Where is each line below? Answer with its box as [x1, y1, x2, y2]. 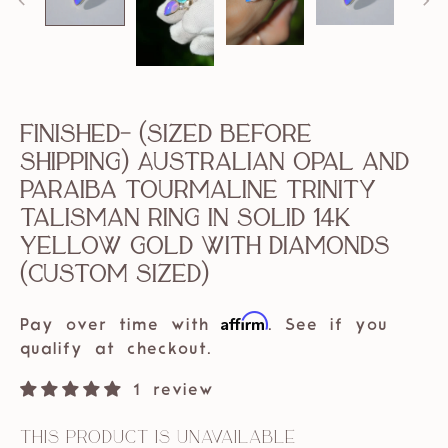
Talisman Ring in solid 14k [20, 202, 350, 234]
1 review [133, 383, 214, 400]
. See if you [268, 318, 388, 335]
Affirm [221, 311, 268, 332]
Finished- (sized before [20, 118, 312, 150]
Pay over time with [20, 318, 221, 335]
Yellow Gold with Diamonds [20, 230, 390, 262]
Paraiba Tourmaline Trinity [20, 174, 376, 206]
